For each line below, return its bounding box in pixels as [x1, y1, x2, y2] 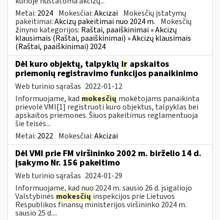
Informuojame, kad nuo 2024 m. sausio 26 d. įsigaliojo [15, 182, 192, 193]
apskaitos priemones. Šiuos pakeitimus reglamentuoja [15, 110, 198, 121]
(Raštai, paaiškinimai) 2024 [15, 41, 106, 52]
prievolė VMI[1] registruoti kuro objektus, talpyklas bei [15, 101, 198, 112]
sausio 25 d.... [15, 207, 57, 219]
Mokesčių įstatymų [123, 7, 186, 19]
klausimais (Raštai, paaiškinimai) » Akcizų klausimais [15, 32, 191, 44]
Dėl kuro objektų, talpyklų [15, 57, 121, 70]
